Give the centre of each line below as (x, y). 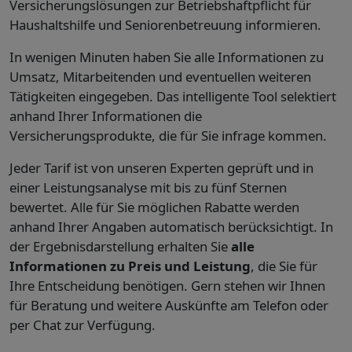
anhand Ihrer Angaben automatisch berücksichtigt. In (171, 226)
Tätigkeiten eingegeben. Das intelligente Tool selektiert (173, 96)
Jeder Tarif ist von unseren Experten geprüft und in (161, 167)
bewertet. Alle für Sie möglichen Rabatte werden (154, 207)
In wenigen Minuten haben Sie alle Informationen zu (167, 57)
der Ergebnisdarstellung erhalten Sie (120, 246)
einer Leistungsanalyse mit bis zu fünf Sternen (148, 187)
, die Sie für (284, 266)
